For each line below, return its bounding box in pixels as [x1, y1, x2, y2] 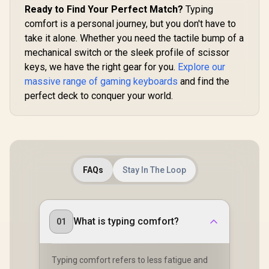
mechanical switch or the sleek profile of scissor [25, 46, 229, 58]
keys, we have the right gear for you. [25, 61, 178, 73]
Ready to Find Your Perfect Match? [25, 3, 183, 15]
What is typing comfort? [73, 215, 179, 227]
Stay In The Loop [122, 165, 186, 175]
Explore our [178, 61, 225, 73]
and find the [178, 75, 229, 87]
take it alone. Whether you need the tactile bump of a [25, 32, 244, 44]
